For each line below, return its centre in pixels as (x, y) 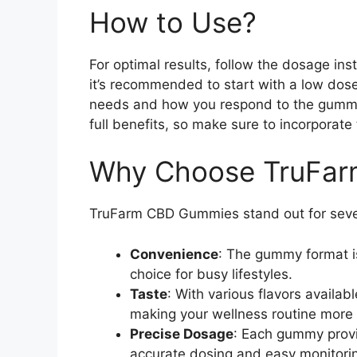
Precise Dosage (182, 333)
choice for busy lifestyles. (211, 274)
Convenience (174, 254)
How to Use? (173, 22)
